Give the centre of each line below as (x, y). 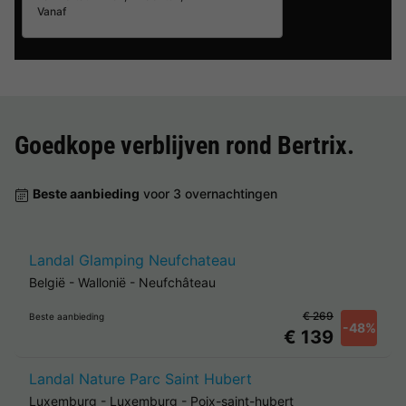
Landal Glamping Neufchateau (132, 260)
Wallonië (102, 282)
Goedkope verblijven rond (146, 145)
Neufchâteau (177, 282)
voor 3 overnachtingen (208, 193)
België (47, 282)
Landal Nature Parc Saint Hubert (140, 379)
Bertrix (312, 145)
